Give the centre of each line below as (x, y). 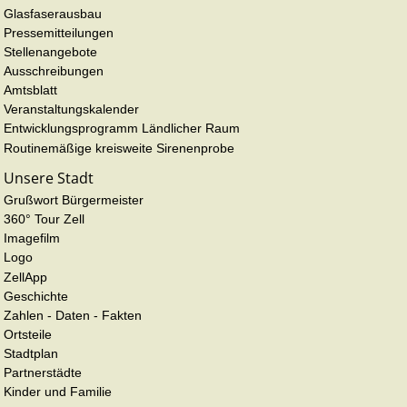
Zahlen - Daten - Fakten (73, 315)
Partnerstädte (43, 373)
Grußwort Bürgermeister (74, 199)
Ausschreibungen (54, 71)
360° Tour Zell (44, 219)
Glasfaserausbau (53, 13)
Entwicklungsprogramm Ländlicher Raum (122, 129)
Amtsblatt (30, 90)
